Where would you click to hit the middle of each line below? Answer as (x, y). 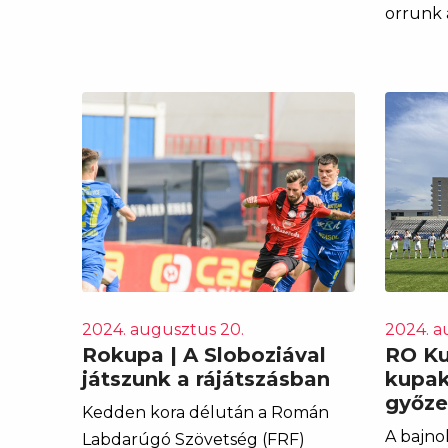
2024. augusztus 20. (163, 329)
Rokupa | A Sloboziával (204, 354)
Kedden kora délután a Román (205, 412)
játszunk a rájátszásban (206, 378)
